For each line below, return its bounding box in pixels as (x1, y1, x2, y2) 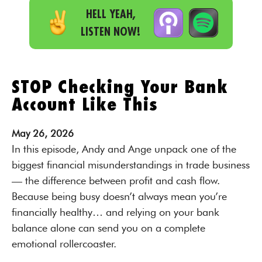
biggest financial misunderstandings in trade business (12, 158, 250, 171)
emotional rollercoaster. (12, 237, 116, 250)
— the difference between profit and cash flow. (12, 174, 220, 187)
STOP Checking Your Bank (12, 78, 228, 96)
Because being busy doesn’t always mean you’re (12, 190, 227, 202)
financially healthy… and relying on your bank (12, 206, 219, 218)
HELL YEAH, (85, 6, 136, 21)
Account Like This (12, 96, 158, 113)
